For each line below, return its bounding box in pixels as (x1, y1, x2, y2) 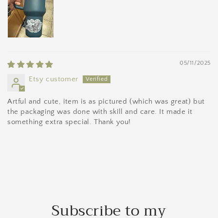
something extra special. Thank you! (7, 118, 131, 127)
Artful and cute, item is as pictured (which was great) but (7, 97, 205, 106)
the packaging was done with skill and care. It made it (7, 108, 193, 116)
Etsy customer (29, 75, 78, 84)
